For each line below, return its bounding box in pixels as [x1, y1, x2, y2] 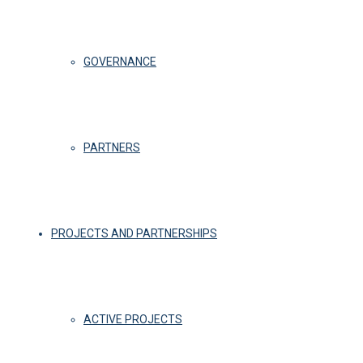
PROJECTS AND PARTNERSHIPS [51, 227, 217, 240]
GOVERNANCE [83, 55, 156, 68]
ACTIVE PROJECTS [83, 313, 182, 326]
